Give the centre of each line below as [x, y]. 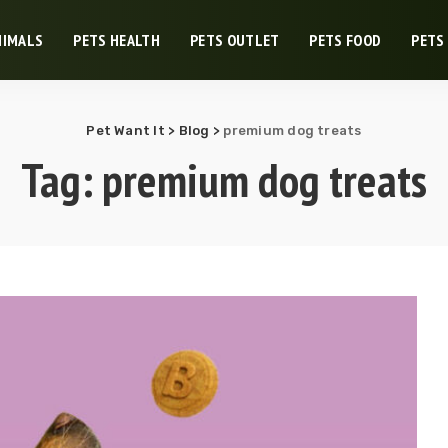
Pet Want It [125, 130]
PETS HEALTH [116, 40]
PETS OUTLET [234, 40]
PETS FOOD [345, 40]
